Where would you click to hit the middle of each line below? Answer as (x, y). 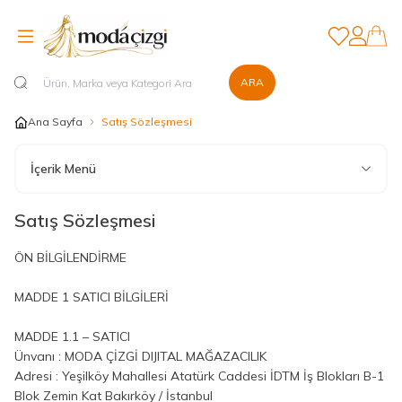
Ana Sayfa (55, 122)
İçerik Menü (63, 169)
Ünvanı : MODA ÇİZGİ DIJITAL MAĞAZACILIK (142, 356)
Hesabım (373, 41)
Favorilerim (358, 41)
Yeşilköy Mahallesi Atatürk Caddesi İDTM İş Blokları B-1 (223, 376)
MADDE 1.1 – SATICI (72, 336)
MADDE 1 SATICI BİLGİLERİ (92, 297)
